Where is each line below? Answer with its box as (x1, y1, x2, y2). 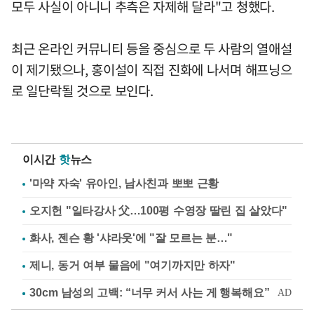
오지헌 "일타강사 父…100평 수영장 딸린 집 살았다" (29, 205, 287, 217)
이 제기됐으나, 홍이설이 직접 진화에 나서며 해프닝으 (11, 60, 292, 80)
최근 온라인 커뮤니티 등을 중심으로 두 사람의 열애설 (11, 39, 292, 59)
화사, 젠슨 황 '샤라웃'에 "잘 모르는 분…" (29, 232, 233, 245)
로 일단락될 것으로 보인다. (11, 81, 153, 101)
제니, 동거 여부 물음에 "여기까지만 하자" (29, 259, 235, 272)
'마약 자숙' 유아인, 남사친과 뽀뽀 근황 (29, 177, 219, 190)
